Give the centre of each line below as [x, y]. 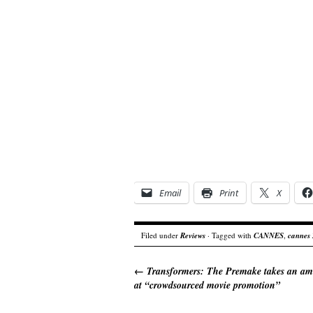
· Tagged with [230, 235]
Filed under [161, 235]
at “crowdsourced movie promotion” [207, 285]
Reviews [193, 235]
